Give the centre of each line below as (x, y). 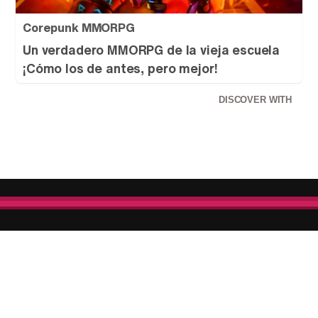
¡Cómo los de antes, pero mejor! (120, 68)
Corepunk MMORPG (79, 28)
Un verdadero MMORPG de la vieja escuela (152, 50)
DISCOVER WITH (257, 100)
